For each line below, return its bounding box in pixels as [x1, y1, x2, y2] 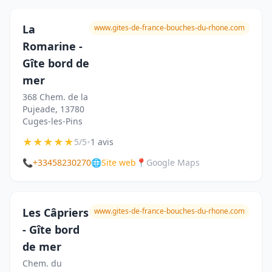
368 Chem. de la [22, 91, 88, 103]
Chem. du [22, 257, 62, 269]
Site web [101, 157, 136, 168]
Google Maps [146, 157, 200, 168]
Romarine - [22, 39, 83, 53]
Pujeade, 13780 [22, 103, 84, 115]
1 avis [90, 136, 114, 148]
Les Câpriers [22, 205, 89, 220]
